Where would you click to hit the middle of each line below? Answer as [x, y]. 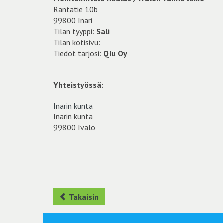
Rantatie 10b [75, 9]
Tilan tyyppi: [75, 31]
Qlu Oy [115, 53]
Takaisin [83, 196]
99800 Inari [73, 20]
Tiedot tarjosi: [78, 53]
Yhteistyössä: [78, 84]
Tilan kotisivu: [77, 42]
